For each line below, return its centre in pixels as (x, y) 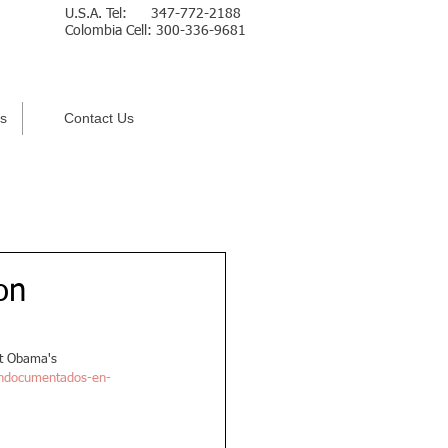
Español (220, 105)
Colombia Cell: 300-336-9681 (155, 31)
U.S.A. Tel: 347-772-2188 (153, 14)
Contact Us (99, 118)
